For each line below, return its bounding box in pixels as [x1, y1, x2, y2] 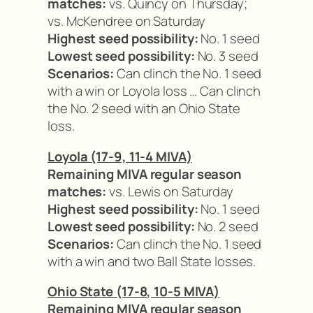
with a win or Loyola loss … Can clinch [48, 82, 261, 101]
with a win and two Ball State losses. [48, 252, 256, 270]
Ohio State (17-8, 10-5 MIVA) [48, 282, 220, 301]
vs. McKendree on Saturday [48, 12, 205, 31]
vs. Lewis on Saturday [106, 182, 234, 201]
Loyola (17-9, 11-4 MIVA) [48, 147, 192, 166]
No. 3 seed [194, 47, 259, 66]
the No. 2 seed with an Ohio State [48, 99, 240, 118]
